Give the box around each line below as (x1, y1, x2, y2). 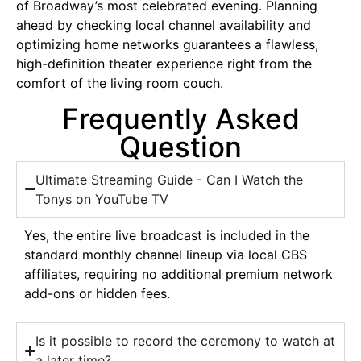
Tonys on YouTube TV (35, 190, 169, 207)
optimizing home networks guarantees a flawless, (16, 36, 318, 53)
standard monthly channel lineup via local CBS (24, 246, 307, 263)
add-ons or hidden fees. (24, 284, 170, 301)
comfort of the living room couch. (16, 75, 223, 92)
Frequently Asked (61, 101, 300, 135)
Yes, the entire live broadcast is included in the (24, 226, 309, 243)
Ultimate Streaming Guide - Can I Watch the (35, 171, 304, 188)
